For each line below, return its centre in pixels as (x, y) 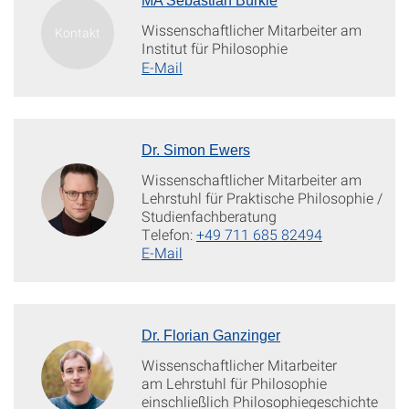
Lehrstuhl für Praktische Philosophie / (262, 198)
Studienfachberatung (209, 216)
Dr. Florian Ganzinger (211, 336)
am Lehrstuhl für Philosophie (234, 383)
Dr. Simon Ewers (196, 150)
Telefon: (169, 234)
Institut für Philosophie (215, 48)
